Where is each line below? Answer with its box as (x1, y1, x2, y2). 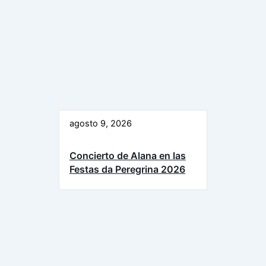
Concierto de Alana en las (69, 150, 186, 162)
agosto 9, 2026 (69, 118, 132, 129)
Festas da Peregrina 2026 (69, 163, 185, 176)
